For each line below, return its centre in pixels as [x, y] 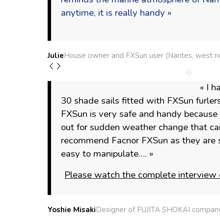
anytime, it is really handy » [116, 13]
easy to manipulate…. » [107, 154]
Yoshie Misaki [72, 210]
